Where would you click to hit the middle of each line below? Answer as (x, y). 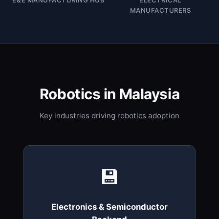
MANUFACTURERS (160, 10)
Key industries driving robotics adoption (109, 116)
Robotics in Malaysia (109, 94)
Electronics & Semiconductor (109, 207)
